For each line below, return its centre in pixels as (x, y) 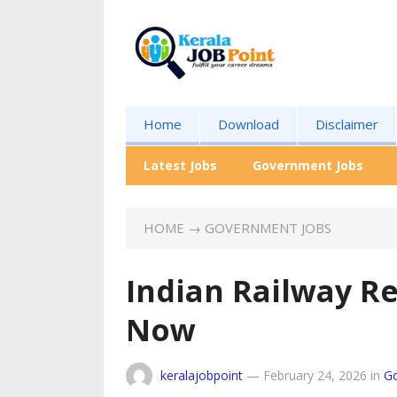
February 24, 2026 (315, 375)
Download (249, 124)
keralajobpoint (202, 375)
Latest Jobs (180, 165)
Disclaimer (347, 124)
